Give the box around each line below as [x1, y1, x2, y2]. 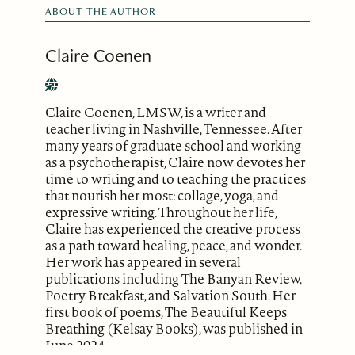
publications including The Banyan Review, [45, 269, 302, 288]
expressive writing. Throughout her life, [45, 203, 277, 222]
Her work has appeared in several [45, 253, 242, 272]
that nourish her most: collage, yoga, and [45, 186, 280, 205]
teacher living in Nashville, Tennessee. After [45, 120, 303, 139]
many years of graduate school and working [45, 136, 302, 155]
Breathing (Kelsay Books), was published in [45, 319, 303, 338]
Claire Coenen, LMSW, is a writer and [45, 103, 267, 122]
